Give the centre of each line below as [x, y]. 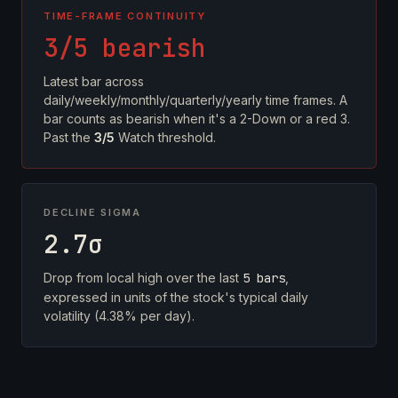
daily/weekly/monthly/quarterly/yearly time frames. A [195, 100]
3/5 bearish [125, 48]
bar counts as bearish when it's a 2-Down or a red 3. [197, 119]
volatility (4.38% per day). [119, 316]
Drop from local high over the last [143, 278]
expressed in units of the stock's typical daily [176, 297]
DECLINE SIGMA [92, 212]
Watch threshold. [165, 137]
